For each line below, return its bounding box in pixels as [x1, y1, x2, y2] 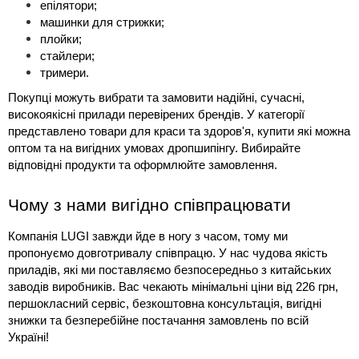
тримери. [40, 67, 89, 80]
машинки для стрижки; [40, 16, 164, 30]
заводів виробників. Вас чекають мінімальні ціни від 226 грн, [8, 280, 338, 294]
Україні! [8, 331, 49, 345]
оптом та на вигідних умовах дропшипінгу [8, 142, 235, 155]
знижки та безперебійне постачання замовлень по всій [8, 314, 309, 328]
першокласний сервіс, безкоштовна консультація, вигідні [8, 297, 321, 311]
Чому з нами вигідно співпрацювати [8, 196, 291, 216]
